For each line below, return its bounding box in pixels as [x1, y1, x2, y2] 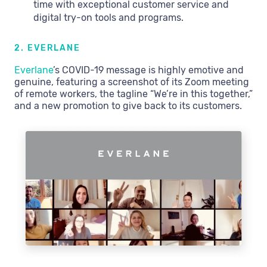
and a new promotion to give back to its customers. [14, 100, 242, 111]
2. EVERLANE [14, 42, 80, 53]
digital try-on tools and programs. [33, 11, 184, 23]
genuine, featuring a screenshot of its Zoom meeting [14, 76, 249, 88]
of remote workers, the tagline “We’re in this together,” [14, 88, 253, 100]
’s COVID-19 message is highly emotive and [53, 64, 244, 76]
